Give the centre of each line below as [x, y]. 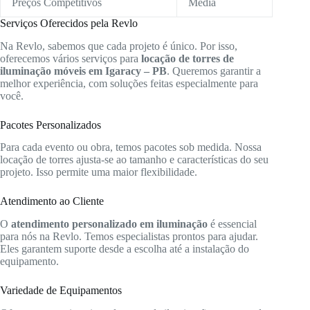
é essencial [232, 224]
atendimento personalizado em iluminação [109, 224]
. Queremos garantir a [214, 71]
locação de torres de [188, 58]
